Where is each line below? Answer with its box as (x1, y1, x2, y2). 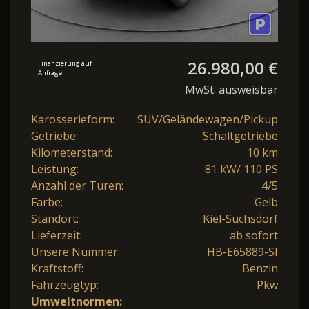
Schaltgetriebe (203, 128, 278, 144)
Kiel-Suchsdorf (203, 211, 278, 227)
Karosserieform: (31, 112, 114, 128)
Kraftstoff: (31, 261, 83, 277)
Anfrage (38, 68, 62, 78)
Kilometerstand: (31, 145, 112, 161)
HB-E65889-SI (207, 244, 278, 260)
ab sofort (230, 228, 278, 243)
